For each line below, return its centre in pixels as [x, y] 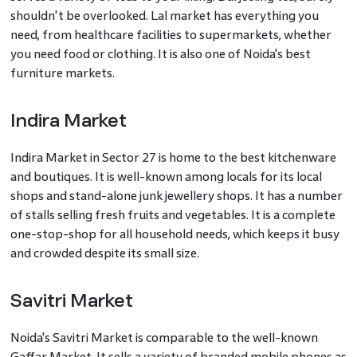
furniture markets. [62, 73]
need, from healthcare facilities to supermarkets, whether [171, 34]
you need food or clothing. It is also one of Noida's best [160, 53]
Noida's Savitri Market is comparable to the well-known [164, 337]
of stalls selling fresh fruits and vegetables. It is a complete [173, 214]
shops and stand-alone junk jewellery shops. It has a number [176, 195]
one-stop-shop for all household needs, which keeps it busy [175, 233]
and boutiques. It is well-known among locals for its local [166, 176]
